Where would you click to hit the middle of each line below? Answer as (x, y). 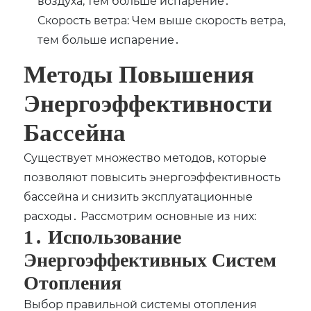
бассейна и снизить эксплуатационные (138, 196)
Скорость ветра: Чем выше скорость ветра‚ (162, 20)
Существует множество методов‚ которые (145, 158)
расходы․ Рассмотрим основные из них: (140, 216)
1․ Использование (103, 237)
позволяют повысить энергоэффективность (152, 177)
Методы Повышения (139, 75)
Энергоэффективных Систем (150, 260)
